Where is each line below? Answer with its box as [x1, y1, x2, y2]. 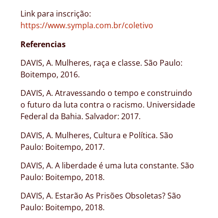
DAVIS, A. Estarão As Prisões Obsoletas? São [20, 190, 181, 201]
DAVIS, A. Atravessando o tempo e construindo [20, 88, 192, 99]
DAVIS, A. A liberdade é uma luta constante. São [20, 160, 194, 171]
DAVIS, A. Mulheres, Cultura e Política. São [20, 129, 173, 141]
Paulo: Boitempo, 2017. [20, 141, 105, 152]
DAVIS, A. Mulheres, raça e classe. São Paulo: [20, 57, 182, 68]
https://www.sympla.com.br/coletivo [20, 20, 153, 31]
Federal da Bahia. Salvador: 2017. [20, 111, 141, 122]
